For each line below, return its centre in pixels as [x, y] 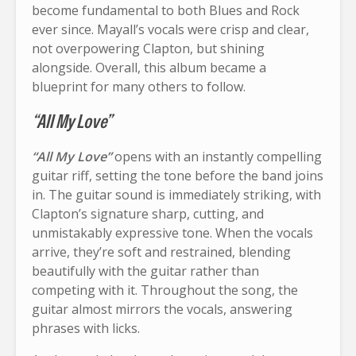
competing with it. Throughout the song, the [165, 290]
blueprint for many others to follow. [139, 86]
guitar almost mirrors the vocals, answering [162, 309]
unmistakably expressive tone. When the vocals [172, 232]
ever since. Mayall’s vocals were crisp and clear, [170, 29]
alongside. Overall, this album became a [149, 67]
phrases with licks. [86, 328]
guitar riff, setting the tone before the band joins [178, 175]
